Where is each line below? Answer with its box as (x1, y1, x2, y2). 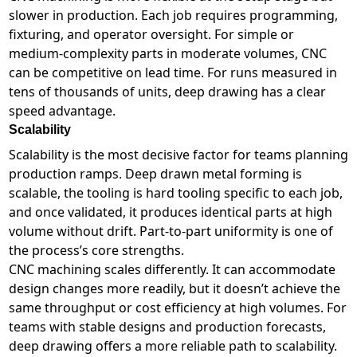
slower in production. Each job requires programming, (8, 6, 338, 25)
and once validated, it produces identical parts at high (8, 203, 332, 222)
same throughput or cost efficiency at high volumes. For (8, 299, 347, 317)
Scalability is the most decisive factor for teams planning (8, 146, 348, 164)
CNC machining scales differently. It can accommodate (8, 261, 335, 279)
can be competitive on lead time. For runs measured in (8, 64, 337, 82)
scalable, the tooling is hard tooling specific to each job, (8, 184, 343, 202)
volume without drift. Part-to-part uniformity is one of (8, 222, 333, 241)
